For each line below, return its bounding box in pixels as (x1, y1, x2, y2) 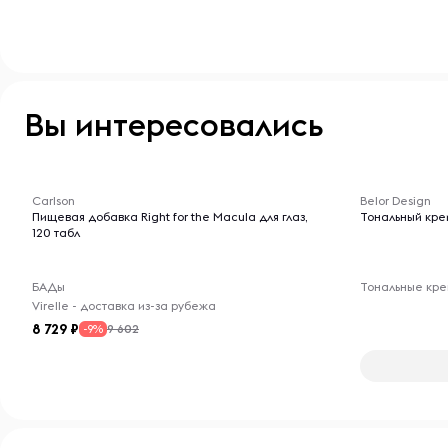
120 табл (32, 225, 80, 240)
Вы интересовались (24, 104, 323, 145)
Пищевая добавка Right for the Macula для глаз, (32, 209, 308, 224)
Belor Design (360, 193, 431, 208)
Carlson (32, 193, 75, 208)
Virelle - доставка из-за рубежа (32, 298, 216, 313)
